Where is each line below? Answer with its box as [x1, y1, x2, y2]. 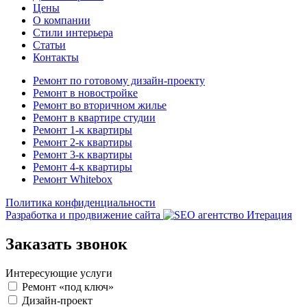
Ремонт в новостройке [33, 86, 138, 99]
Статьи [33, 38, 66, 51]
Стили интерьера [33, 26, 113, 38]
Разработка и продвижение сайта [5, 208, 163, 221]
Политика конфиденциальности [5, 196, 156, 208]
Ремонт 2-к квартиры [33, 136, 132, 148]
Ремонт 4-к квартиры [33, 160, 132, 173]
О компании [33, 14, 90, 26]
